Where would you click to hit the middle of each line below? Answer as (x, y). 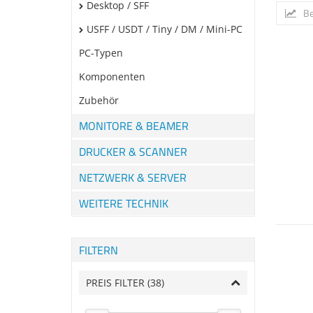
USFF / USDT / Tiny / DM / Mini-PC (165, 29)
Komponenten (112, 77)
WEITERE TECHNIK (124, 203)
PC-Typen (101, 53)
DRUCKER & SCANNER (133, 152)
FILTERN (99, 250)
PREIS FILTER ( (118, 283)
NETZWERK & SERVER (133, 177)
